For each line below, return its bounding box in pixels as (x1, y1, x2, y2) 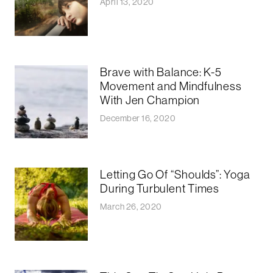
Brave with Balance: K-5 (100, 64, 222, 79)
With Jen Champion (100, 92, 200, 107)
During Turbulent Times (100, 180, 222, 196)
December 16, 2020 (100, 112, 176, 124)
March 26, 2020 (100, 200, 162, 212)
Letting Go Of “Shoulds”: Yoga (100, 166, 250, 182)
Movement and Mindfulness (100, 78, 242, 93)
